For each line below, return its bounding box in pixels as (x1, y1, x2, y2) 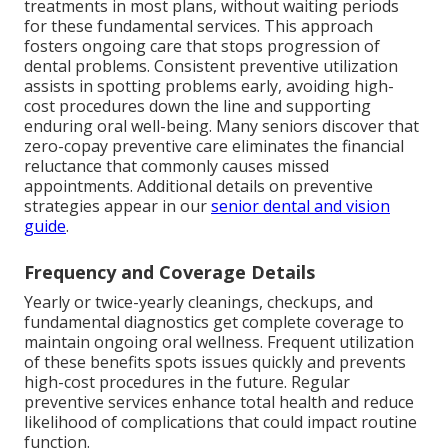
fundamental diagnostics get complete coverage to (24, 311, 404, 334)
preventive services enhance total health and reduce (24, 391, 414, 414)
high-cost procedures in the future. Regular (24, 371, 350, 394)
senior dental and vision (211, 195, 390, 218)
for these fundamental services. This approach (24, 15, 373, 38)
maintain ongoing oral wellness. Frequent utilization (24, 331, 414, 354)
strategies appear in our (24, 195, 211, 218)
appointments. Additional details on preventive (24, 175, 373, 198)
